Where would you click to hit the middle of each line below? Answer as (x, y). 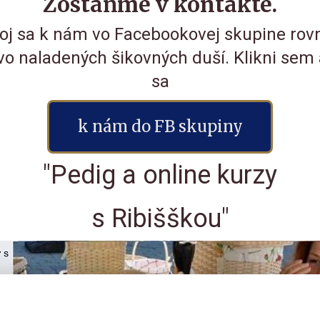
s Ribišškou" (160, 218)
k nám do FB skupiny (160, 127)
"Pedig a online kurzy (160, 175)
